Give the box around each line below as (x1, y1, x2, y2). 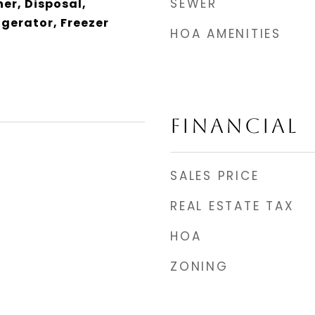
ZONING (170, 258, 229, 275)
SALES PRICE (170, 167, 259, 184)
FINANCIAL (170, 114, 298, 138)
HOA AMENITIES (170, 25, 281, 42)
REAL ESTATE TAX (170, 198, 295, 214)
